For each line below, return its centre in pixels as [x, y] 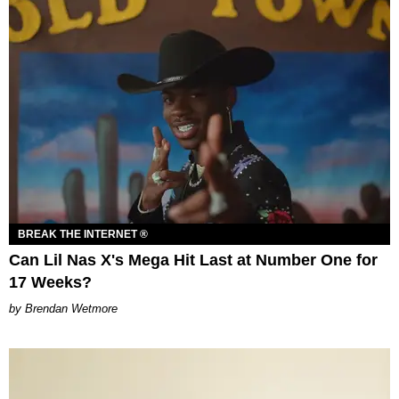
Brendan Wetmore [71, 309]
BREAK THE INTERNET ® [83, 235]
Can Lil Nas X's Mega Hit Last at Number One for [193, 261]
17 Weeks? [50, 283]
